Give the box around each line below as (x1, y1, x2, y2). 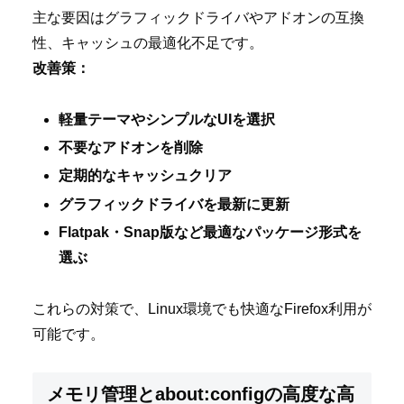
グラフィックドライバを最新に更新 (59, 196, 290, 212)
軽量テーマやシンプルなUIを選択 (59, 111, 276, 127)
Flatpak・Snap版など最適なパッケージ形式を (59, 224, 363, 240)
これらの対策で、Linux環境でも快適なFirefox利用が (32, 300, 372, 317)
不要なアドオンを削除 (59, 140, 204, 156)
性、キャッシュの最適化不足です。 (32, 35, 263, 51)
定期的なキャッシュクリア (59, 168, 233, 184)
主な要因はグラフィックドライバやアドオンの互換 (32, 10, 364, 26)
